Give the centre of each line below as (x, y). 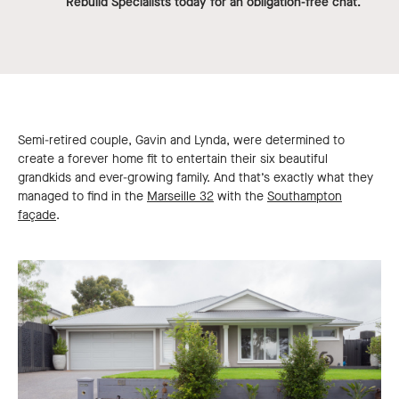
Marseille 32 (180, 197)
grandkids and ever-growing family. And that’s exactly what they (195, 178)
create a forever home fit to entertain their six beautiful (173, 159)
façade (37, 216)
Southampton (305, 197)
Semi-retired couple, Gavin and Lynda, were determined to (181, 141)
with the (240, 197)
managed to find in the (82, 197)
